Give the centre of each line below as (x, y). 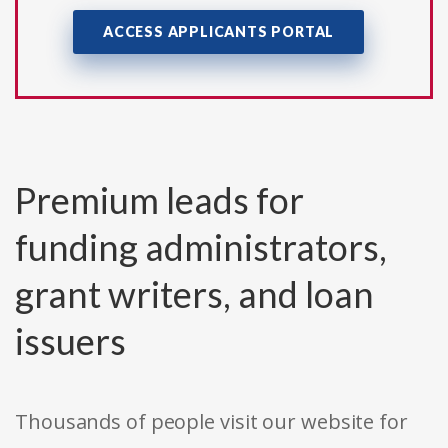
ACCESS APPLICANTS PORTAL (219, 32)
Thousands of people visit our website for (211, 422)
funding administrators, (201, 247)
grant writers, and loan (194, 294)
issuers (70, 341)
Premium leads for (159, 200)
